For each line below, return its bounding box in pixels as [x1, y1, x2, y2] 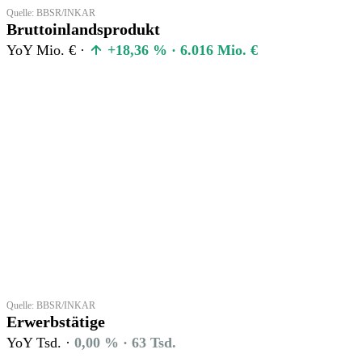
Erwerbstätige [6, 312, 105, 330]
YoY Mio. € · [6, 41, 89, 58]
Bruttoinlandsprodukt [6, 19, 160, 38]
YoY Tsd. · [6, 334, 74, 351]
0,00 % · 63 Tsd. [74, 334, 176, 351]
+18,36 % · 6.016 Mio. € [103, 41, 258, 58]
